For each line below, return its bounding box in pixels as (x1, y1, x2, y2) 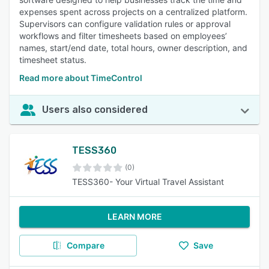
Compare (66, 240, 104, 250)
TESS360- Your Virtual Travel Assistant (72, 177, 224, 187)
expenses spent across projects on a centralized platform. (19, 7, 247, 17)
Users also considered (42, 104, 148, 115)
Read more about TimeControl (19, 73, 142, 83)
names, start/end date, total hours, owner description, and (19, 43, 247, 53)
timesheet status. (19, 55, 86, 65)
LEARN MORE (107, 211, 162, 222)
